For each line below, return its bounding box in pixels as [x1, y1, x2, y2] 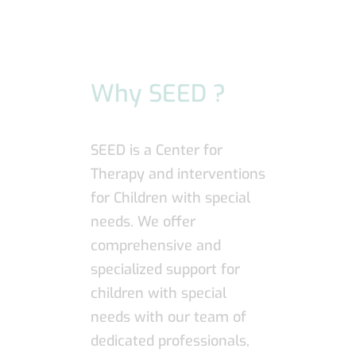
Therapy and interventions [91, 164, 265, 184]
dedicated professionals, [91, 331, 250, 351]
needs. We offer [91, 212, 195, 232]
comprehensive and [91, 236, 221, 256]
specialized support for [91, 260, 240, 280]
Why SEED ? [91, 78, 226, 110]
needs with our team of [91, 308, 246, 327]
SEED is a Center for [91, 141, 222, 161]
